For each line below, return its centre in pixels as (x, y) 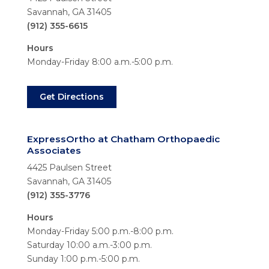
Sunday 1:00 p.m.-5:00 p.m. (83, 258)
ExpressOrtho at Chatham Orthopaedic (123, 139)
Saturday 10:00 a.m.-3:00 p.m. (89, 245)
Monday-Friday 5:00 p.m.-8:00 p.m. (100, 231)
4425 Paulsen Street (69, 167)
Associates (54, 151)
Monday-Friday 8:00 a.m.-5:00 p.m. (100, 62)
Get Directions (71, 97)
